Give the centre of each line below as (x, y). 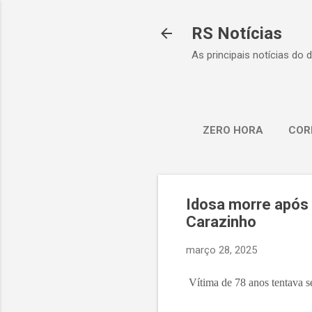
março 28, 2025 (221, 250)
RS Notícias (237, 33)
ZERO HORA (233, 130)
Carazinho (221, 222)
